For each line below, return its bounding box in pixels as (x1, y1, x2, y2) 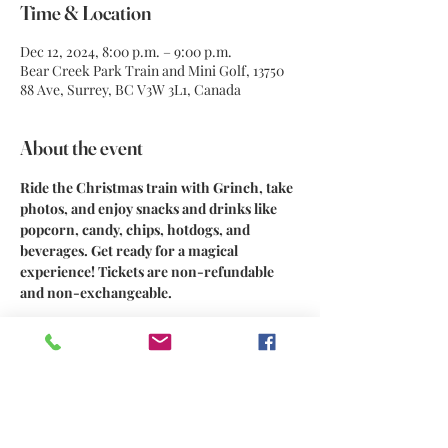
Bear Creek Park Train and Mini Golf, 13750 (20, 61, 284, 80)
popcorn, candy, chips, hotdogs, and (20, 220, 253, 239)
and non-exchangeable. (20, 283, 172, 302)
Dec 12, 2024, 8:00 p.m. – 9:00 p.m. (20, 42, 232, 61)
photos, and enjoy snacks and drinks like (20, 199, 280, 218)
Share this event (20, 391, 145, 416)
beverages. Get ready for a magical (20, 241, 241, 260)
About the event (20, 135, 143, 160)
